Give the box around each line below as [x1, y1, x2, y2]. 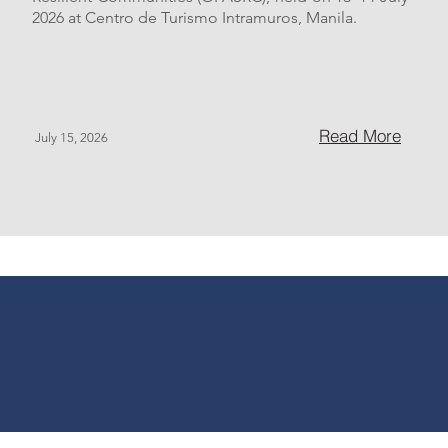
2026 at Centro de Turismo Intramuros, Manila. [32, 8, 357, 27]
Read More [319, 125, 401, 146]
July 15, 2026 [35, 130, 108, 145]
